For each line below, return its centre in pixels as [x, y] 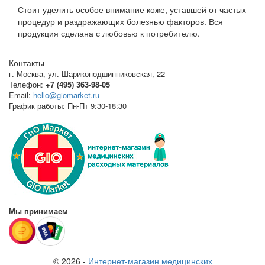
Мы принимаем [38, 211]
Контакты [27, 62]
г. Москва [26, 73]
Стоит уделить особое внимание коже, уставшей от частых [132, 9]
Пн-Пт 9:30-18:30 [97, 105]
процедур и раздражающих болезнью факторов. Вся [120, 21]
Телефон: [26, 84]
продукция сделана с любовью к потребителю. [109, 33]
